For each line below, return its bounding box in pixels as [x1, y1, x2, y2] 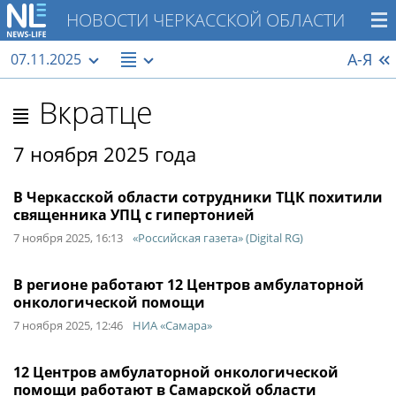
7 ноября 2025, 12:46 [13, 317, 123, 333]
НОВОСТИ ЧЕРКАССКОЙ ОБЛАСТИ [65, 8, 345, 32]
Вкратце [39, 92, 153, 133]
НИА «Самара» [133, 317, 212, 333]
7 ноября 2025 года [13, 141, 196, 167]
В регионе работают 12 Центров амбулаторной [13, 275, 364, 294]
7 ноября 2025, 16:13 [13, 230, 123, 246]
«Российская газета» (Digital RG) [133, 230, 303, 246]
